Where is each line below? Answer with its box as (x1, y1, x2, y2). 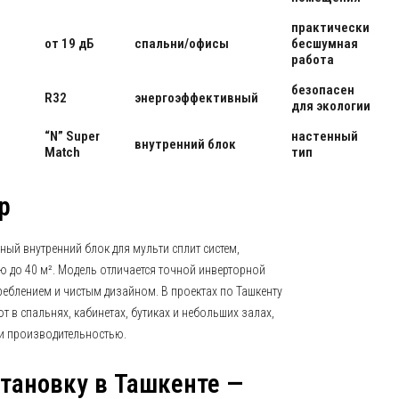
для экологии (291, 98, 370, 114)
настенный (291, 128, 358, 144)
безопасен (291, 82, 354, 98)
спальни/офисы (134, 36, 229, 52)
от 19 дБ (45, 36, 94, 52)
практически (291, 20, 370, 36)
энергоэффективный (134, 90, 258, 106)
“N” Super (45, 128, 100, 144)
